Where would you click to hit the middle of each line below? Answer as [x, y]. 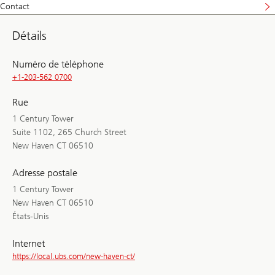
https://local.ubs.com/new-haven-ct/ [74, 256]
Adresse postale [45, 172]
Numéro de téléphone [58, 64]
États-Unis [30, 216]
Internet [29, 243]
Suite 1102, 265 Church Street [69, 132]
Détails [29, 35]
